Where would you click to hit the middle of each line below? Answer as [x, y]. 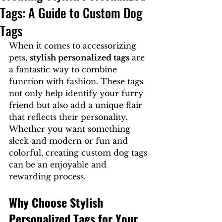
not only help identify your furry [77, 93]
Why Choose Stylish [57, 202]
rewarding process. [47, 176]
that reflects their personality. [69, 117]
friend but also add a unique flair [77, 105]
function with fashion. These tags [77, 81]
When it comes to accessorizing [74, 46]
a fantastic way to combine [64, 69]
